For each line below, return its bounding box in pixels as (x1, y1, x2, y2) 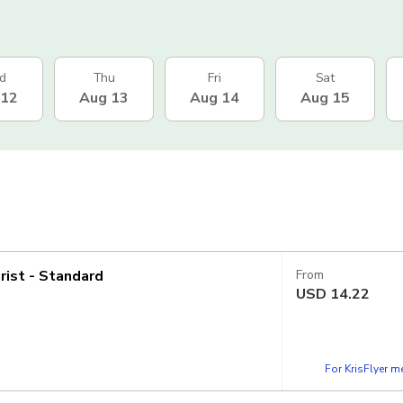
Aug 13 (79, 87, 129, 108)
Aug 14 (190, 87, 239, 108)
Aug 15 (300, 87, 350, 108)
